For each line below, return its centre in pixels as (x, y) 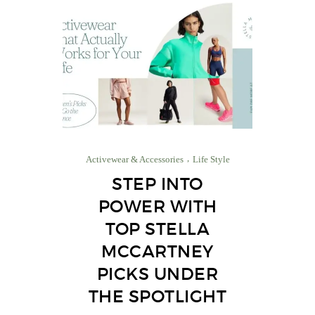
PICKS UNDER (157, 274)
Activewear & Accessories (134, 159)
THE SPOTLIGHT (157, 296)
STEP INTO (157, 184)
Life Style (211, 159)
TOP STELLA (157, 229)
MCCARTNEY (157, 251)
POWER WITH (157, 206)
